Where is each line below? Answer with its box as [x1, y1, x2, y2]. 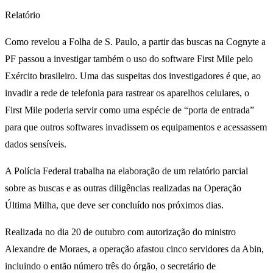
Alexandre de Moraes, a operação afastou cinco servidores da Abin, [5, 244, 264, 255]
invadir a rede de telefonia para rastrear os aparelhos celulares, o [5, 88, 249, 99]
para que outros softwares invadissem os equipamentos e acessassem [5, 122, 267, 133]
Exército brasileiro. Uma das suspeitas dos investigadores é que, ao [5, 71, 261, 82]
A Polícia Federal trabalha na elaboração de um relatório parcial [5, 166, 248, 177]
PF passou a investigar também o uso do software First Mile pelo [5, 54, 253, 65]
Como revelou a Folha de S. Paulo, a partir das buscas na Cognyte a [5, 37, 266, 48]
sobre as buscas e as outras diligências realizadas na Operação [5, 183, 241, 194]
